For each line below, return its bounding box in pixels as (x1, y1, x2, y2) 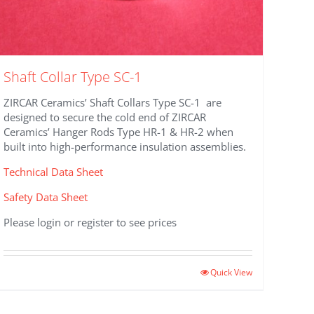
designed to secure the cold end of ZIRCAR (4, 109, 207, 124)
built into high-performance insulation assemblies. (4, 139, 247, 153)
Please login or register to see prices (4, 214, 177, 229)
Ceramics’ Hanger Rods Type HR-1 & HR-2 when (4, 124, 234, 139)
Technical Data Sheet (4, 164, 104, 179)
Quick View (210, 266, 252, 278)
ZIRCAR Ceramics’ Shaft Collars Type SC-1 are (4, 95, 222, 109)
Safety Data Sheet (4, 189, 88, 204)
